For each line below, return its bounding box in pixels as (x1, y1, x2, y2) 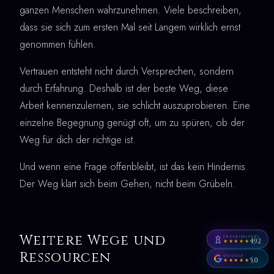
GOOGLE (223, 252, 244, 259)
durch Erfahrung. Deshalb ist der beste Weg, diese (20, 81, 228, 95)
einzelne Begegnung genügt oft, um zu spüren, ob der (20, 115, 245, 130)
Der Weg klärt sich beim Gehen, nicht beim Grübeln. (20, 176, 235, 191)
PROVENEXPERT (223, 233, 259, 239)
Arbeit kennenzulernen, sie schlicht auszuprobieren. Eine (20, 98, 250, 113)
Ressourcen (20, 248, 111, 267)
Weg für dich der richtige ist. (20, 132, 136, 147)
